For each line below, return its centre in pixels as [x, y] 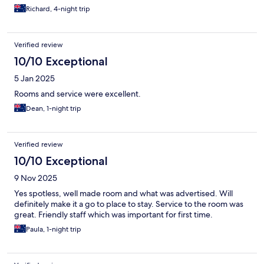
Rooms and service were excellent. [77, 94]
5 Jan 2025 [34, 79]
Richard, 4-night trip [58, 9]
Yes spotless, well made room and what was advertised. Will [123, 194]
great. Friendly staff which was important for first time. [113, 215]
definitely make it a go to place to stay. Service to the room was [129, 204]
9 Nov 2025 [36, 178]
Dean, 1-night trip [54, 109]
